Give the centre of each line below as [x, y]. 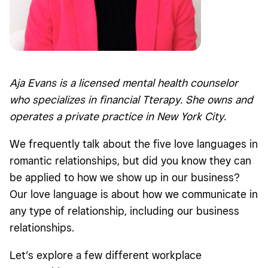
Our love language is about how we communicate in [134, 194]
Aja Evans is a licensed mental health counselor [124, 83]
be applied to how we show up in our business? [125, 177]
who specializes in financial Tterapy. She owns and [131, 99]
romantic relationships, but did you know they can [130, 160]
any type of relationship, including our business [124, 211]
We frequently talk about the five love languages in [134, 144]
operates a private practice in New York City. [118, 116]
